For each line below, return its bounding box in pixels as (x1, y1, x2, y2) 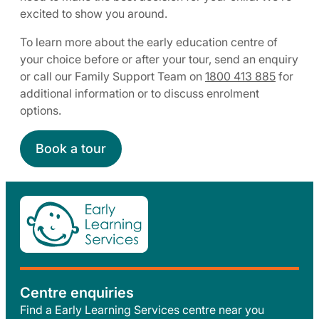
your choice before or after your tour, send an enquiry (20, 51, 298, 66)
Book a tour (36, 140, 106, 156)
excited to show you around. (20, 6, 167, 21)
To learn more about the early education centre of (20, 34, 278, 49)
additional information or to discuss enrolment (20, 85, 259, 100)
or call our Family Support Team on (20, 68, 205, 83)
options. (20, 103, 61, 117)
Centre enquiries (20, 283, 134, 301)
